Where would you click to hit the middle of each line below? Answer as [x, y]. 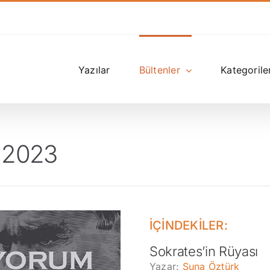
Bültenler [159, 70]
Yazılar [94, 70]
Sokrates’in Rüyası [204, 251]
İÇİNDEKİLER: [188, 225]
